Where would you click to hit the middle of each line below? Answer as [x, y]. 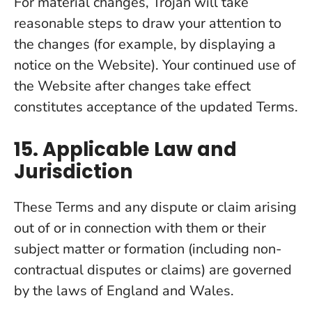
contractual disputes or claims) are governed [153, 270]
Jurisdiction [73, 172]
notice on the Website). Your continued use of [155, 65]
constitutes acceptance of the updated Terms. [156, 107]
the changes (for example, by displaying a [145, 44]
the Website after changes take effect [132, 86]
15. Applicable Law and [125, 149]
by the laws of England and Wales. [124, 291]
